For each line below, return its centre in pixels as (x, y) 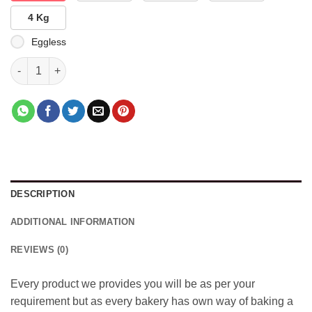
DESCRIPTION (42, 194)
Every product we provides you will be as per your (133, 283)
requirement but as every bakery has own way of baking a (152, 301)
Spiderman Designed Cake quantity (94, 64)
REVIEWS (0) (39, 249)
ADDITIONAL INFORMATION (73, 221)
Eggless (49, 41)
